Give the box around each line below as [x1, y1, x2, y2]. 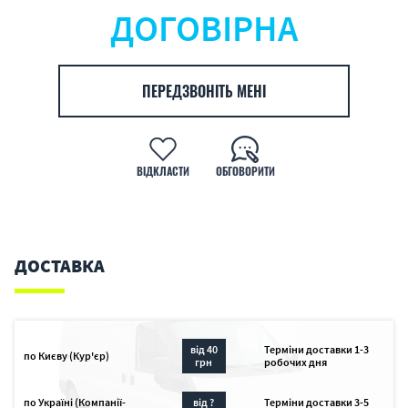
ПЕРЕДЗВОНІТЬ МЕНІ [142, 80, 266, 102]
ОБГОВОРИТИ [215, 163, 275, 178]
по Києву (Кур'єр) [24, 349, 109, 362]
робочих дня [263, 355, 327, 369]
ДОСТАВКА [15, 254, 105, 277]
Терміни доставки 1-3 [263, 342, 369, 356]
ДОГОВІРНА [110, 5, 298, 51]
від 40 [189, 342, 218, 356]
